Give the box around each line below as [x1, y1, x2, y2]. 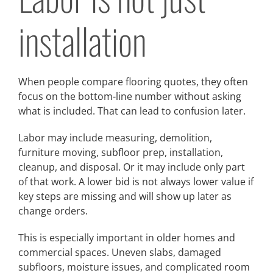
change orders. [18, 204, 88, 218]
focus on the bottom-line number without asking [18, 90, 241, 104]
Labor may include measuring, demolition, [18, 131, 212, 145]
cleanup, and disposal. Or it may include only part [18, 160, 245, 174]
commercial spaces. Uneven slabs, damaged [18, 246, 221, 260]
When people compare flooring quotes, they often [18, 75, 248, 89]
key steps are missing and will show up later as [18, 190, 232, 204]
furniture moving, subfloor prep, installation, [18, 146, 223, 160]
